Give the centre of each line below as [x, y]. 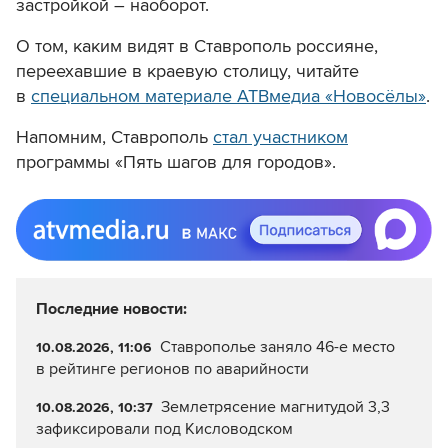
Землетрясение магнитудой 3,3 [275, 407]
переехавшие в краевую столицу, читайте [187, 71]
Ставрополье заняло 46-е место [277, 347]
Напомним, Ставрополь [114, 137]
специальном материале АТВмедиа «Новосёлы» [228, 96]
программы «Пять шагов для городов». [176, 162]
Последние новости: [111, 309]
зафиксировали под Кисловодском [164, 429]
